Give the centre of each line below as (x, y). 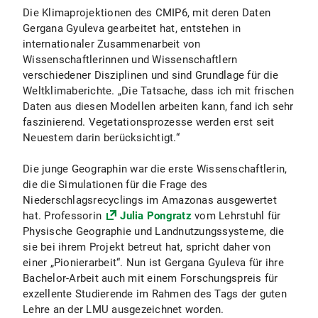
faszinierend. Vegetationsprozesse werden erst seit (149, 122)
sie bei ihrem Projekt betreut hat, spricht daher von (147, 247)
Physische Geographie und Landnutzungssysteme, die (154, 231)
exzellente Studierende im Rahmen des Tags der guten (155, 294)
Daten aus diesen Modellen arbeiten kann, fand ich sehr (158, 106)
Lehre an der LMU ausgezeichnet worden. (124, 309)
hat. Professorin (64, 216)
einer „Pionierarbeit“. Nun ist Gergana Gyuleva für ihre (153, 263)
